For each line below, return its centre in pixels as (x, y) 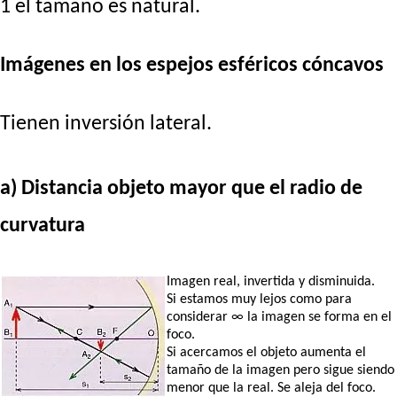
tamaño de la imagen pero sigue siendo (281, 371)
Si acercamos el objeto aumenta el (267, 353)
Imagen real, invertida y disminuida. (271, 282)
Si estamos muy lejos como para (260, 300)
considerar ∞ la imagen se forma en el (280, 318)
